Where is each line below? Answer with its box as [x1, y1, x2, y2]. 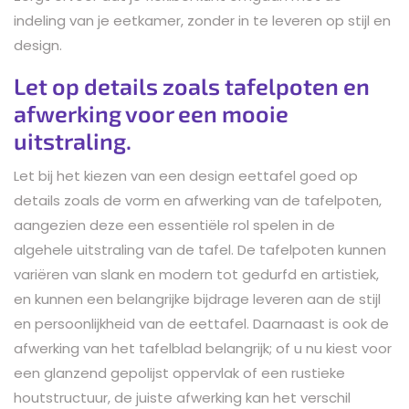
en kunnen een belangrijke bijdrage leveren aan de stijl [14, 288, 381, 309]
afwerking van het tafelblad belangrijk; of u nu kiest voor [14, 338, 392, 358]
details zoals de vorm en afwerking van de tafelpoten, [14, 190, 382, 210]
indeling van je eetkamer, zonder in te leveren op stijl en [14, 10, 391, 30]
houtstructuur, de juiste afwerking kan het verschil [14, 387, 351, 407]
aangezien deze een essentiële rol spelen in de [14, 215, 335, 235]
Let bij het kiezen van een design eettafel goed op [14, 165, 358, 185]
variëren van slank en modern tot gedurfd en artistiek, [14, 264, 379, 284]
